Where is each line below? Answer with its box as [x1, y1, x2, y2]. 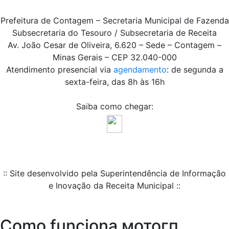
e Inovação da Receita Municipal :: [49, 180, 180, 191]
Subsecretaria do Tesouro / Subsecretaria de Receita [12, 28, 217, 38]
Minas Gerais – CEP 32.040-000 [52, 52, 177, 63]
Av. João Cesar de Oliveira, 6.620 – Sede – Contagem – [8, 40, 221, 51]
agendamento [113, 64, 167, 75]
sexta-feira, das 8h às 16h [64, 77, 165, 87]
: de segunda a [166, 64, 223, 75]
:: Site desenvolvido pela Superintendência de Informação [3, 168, 226, 179]
